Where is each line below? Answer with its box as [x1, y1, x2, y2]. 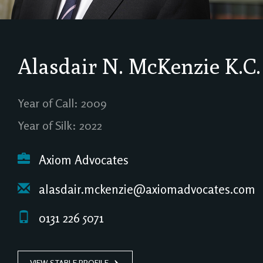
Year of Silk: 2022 [18, 118, 102, 133]
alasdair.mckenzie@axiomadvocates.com [36, 181, 255, 197]
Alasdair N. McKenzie [18, 53, 225, 79]
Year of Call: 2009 [18, 96, 107, 110]
